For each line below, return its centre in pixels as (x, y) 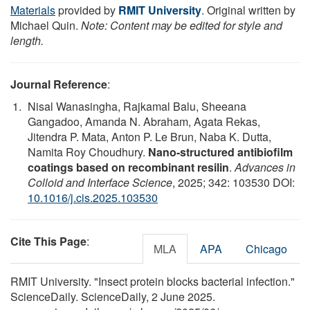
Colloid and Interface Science (100, 183)
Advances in (265, 167)
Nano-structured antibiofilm (220, 152)
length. (27, 41)
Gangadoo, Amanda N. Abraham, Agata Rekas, (144, 122)
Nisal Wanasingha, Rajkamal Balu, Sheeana (137, 107)
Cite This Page (48, 241)
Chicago (266, 249)
